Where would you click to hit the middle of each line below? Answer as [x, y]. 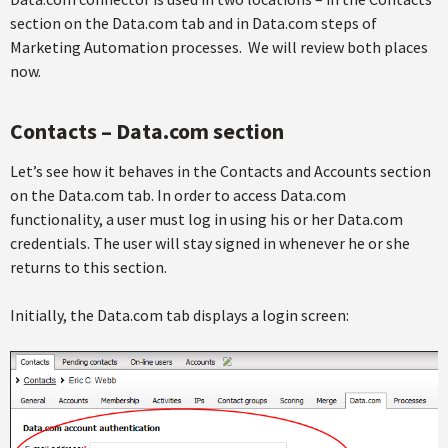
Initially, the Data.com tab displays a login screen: [179, 315]
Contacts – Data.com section [147, 131]
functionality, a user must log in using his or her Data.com [206, 219]
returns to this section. [88, 267]
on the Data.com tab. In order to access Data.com [178, 195]
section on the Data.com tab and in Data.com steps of [193, 23]
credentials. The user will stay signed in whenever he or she [210, 243]
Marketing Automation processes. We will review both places [219, 47]
